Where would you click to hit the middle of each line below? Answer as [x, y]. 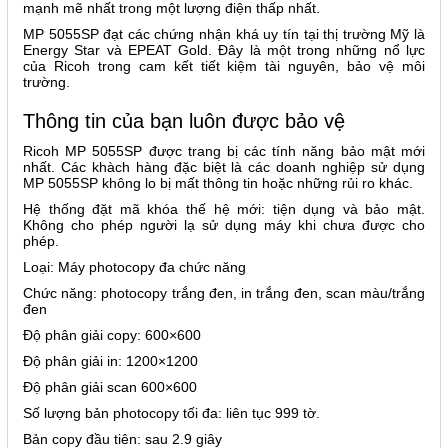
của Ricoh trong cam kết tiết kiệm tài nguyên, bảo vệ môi [224, 66]
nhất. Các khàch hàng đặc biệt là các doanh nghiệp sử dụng [224, 167]
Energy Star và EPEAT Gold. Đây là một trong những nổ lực [224, 50]
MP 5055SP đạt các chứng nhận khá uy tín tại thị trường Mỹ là [224, 34]
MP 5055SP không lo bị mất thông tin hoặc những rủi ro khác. [218, 183]
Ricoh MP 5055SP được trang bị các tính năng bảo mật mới [224, 151]
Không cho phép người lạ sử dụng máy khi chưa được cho [224, 225]
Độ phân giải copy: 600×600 [112, 335]
